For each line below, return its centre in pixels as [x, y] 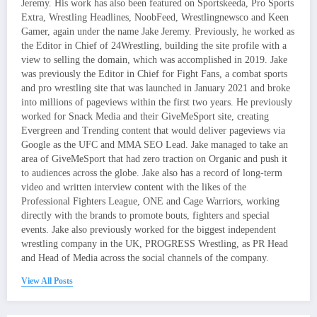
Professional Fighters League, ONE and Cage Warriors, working [150, 202]
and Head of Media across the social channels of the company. [145, 258]
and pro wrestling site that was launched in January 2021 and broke [156, 88]
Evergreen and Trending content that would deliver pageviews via [153, 131]
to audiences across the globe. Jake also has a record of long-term [152, 173]
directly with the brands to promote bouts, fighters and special [145, 216]
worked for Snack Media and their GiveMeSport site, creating [145, 117]
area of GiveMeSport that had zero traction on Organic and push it [154, 159]
